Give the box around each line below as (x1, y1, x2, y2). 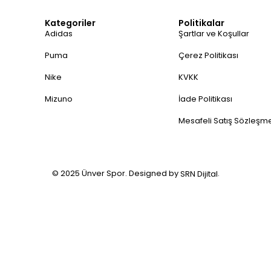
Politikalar (178, 16, 224, 29)
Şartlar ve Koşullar (178, 27, 249, 39)
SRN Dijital (180, 168, 218, 180)
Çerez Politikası (178, 49, 238, 61)
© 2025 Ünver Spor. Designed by (51, 167, 180, 179)
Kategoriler (44, 16, 96, 29)
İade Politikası (178, 93, 232, 105)
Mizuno (44, 93, 73, 105)
